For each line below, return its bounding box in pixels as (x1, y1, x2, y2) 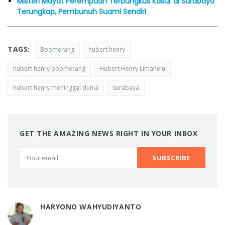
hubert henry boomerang (13, 64, 85, 73)
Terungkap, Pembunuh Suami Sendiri (17, 6, 146, 17)
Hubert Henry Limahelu (99, 64, 165, 73)
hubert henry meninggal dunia (13, 83, 98, 92)
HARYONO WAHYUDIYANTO (40, 201, 142, 211)
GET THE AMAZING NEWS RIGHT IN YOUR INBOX (20, 128, 198, 138)
